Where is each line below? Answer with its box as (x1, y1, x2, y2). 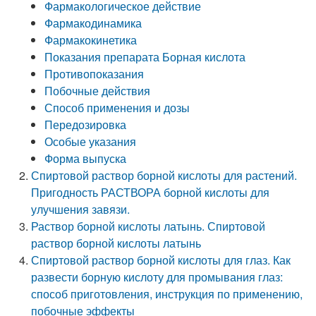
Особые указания (44, 133, 137, 150)
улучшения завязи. (31, 201, 130, 217)
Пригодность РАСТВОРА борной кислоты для (31, 184, 270, 200)
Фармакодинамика (44, 15, 142, 31)
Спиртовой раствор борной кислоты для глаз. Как (31, 252, 291, 268)
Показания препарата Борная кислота (44, 49, 246, 65)
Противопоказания (44, 66, 145, 82)
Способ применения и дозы (44, 99, 190, 116)
